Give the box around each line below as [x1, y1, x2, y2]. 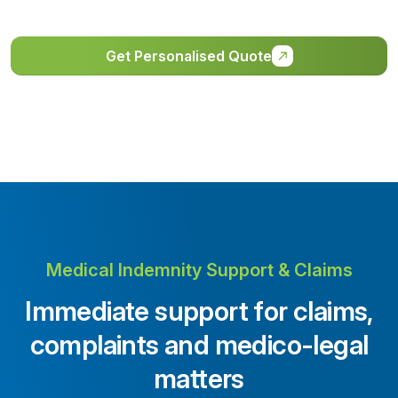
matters [154, 362, 244, 394]
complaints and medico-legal [29, 328, 369, 361]
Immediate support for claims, [25, 294, 373, 327]
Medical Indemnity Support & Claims [45, 259, 353, 281]
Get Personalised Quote [105, 46, 272, 65]
